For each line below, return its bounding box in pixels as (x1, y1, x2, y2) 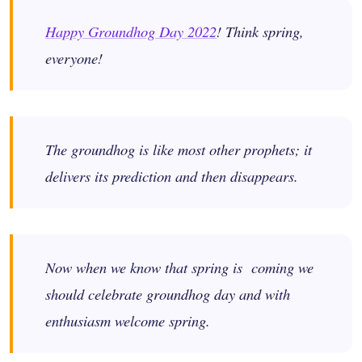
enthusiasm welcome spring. (45, 310, 210, 331)
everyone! (45, 48, 103, 69)
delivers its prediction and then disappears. (45, 166, 298, 187)
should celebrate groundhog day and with (45, 284, 290, 305)
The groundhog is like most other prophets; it (45, 139, 312, 160)
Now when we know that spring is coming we (45, 257, 314, 278)
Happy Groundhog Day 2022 (45, 21, 217, 42)
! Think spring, (217, 21, 304, 42)
